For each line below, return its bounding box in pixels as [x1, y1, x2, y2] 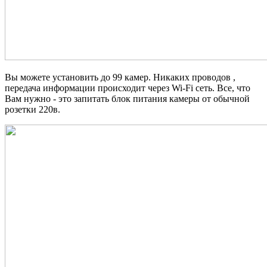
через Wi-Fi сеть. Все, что [148, 83, 250, 94]
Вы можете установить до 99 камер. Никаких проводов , [5, 72, 235, 83]
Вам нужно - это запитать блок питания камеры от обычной [5, 94, 250, 104]
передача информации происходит [5, 83, 148, 94]
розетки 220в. [5, 104, 60, 115]
